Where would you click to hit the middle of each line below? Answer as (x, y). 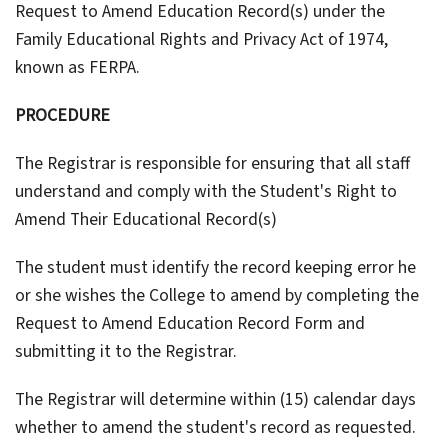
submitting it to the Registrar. (126, 352)
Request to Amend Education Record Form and (190, 324)
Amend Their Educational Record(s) (146, 220)
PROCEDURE (62, 116)
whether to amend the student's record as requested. (215, 428)
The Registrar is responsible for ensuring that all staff (212, 164)
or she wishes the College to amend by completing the (217, 296)
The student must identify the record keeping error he (215, 268)
